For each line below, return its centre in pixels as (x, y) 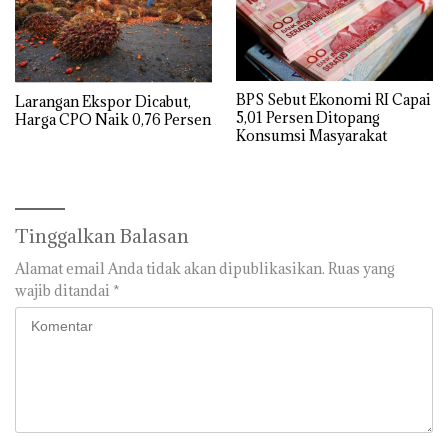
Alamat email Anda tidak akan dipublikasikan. (170, 269)
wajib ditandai (64, 291)
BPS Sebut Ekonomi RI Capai (333, 100)
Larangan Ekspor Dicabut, (103, 101)
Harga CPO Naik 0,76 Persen (113, 119)
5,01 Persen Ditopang (308, 118)
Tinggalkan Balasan (102, 236)
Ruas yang (361, 269)
